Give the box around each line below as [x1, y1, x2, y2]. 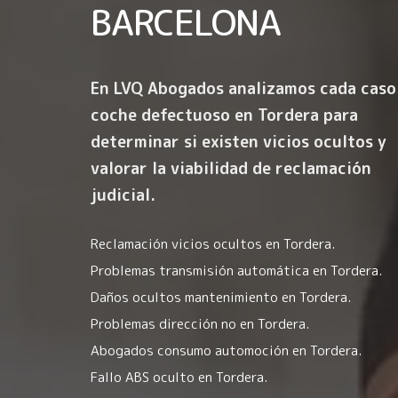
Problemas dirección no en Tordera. [91, 314, 309, 333]
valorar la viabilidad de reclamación [91, 156, 371, 179]
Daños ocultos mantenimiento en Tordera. [91, 287, 351, 306]
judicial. [91, 183, 155, 206]
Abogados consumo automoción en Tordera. [91, 340, 362, 360]
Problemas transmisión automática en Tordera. [91, 260, 382, 280]
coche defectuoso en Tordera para [91, 103, 358, 126]
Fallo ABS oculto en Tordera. [91, 367, 267, 386]
